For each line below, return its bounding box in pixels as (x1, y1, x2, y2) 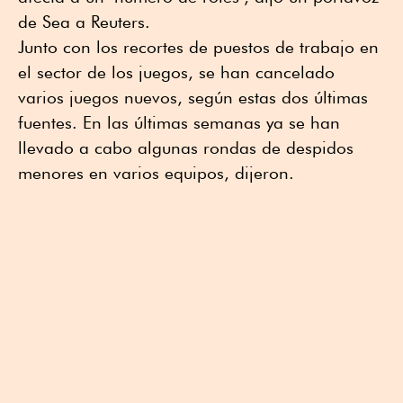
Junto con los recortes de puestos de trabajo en (18, 36, 379, 57)
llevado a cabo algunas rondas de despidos (18, 137, 354, 157)
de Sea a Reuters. (18, 11, 150, 31)
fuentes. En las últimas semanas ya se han (18, 112, 340, 132)
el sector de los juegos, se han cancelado (18, 61, 335, 82)
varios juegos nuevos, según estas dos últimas (18, 86, 368, 107)
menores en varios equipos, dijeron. (18, 162, 294, 183)
